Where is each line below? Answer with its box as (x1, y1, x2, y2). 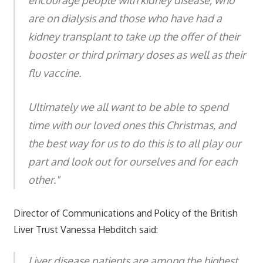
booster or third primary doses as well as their (28, 48, 246, 61)
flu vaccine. (28, 66, 81, 79)
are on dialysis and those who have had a (28, 11, 222, 25)
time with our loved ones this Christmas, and (28, 118, 236, 131)
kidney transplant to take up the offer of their (28, 29, 240, 43)
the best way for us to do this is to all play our (28, 136, 241, 150)
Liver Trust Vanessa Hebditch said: (13, 223, 158, 235)
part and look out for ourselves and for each (28, 154, 237, 168)
